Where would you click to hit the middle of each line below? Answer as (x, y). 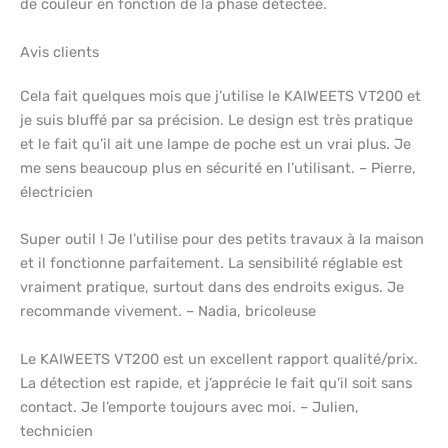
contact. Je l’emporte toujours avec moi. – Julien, (189, 406)
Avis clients (59, 51)
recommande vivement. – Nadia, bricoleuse (168, 311)
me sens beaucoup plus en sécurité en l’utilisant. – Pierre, (218, 167)
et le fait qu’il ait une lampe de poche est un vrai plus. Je (215, 143)
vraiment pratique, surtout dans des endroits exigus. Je (212, 287)
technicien (56, 430)
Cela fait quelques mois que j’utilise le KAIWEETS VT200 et (220, 95)
